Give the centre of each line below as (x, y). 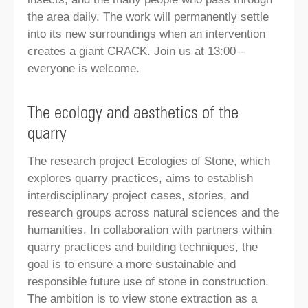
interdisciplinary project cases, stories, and (138, 195)
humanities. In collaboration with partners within (150, 230)
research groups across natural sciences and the (153, 212)
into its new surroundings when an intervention (146, 34)
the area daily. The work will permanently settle (148, 16)
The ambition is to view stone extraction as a (142, 298)
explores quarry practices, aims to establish (140, 178)
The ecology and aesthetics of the (133, 111)
